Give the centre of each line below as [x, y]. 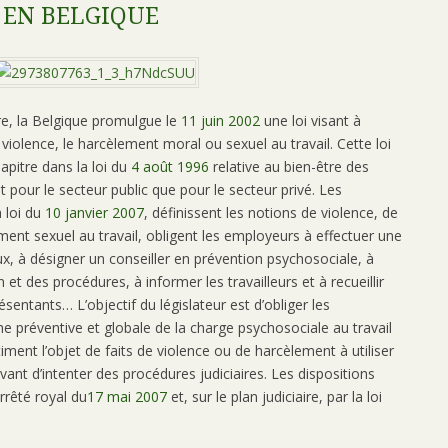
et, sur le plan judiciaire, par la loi [274, 397]
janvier [86, 213]
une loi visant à [310, 121]
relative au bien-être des [289, 167]
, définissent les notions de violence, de [271, 213]
